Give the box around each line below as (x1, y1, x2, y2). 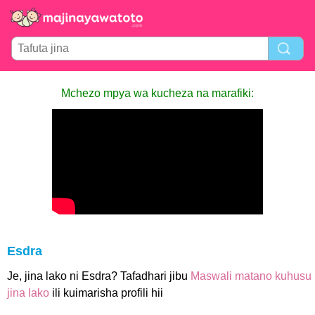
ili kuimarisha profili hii (49, 287, 163, 299)
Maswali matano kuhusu (191, 270, 311, 282)
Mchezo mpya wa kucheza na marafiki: (61, 87, 254, 99)
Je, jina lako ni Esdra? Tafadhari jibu (7, 270, 191, 282)
